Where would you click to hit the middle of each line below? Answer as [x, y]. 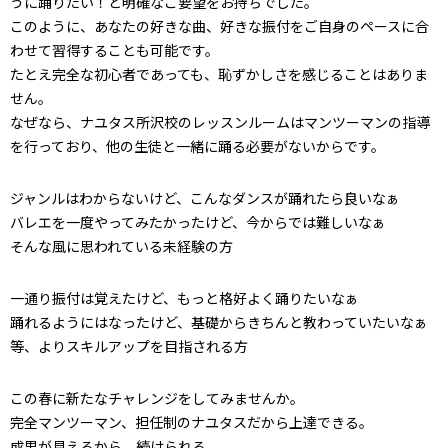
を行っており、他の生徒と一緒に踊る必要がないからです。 [197, 146]
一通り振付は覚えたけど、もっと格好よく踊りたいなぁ [184, 298]
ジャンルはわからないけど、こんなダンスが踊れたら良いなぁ [205, 198]
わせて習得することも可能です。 [114, 50]
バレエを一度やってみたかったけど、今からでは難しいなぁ [198, 222]
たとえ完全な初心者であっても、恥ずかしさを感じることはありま [219, 74]
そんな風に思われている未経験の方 [121, 246]
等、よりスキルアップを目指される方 [129, 346]
